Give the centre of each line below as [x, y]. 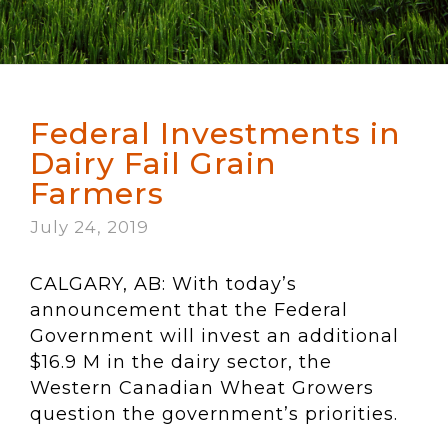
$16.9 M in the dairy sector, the [181, 362]
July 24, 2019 [89, 227]
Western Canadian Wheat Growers [202, 388]
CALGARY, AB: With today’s [163, 284]
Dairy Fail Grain [153, 163]
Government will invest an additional [214, 336]
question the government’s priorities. [214, 414]
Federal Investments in [215, 133]
